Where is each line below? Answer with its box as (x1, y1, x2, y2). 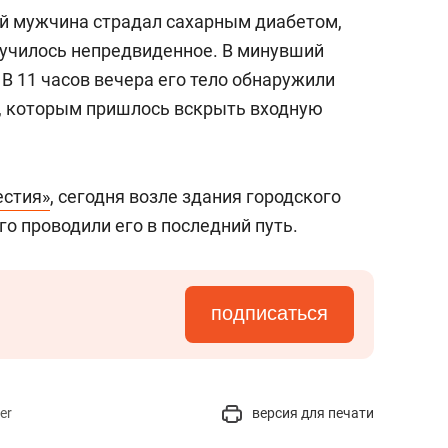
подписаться (211, 302, 328, 324)
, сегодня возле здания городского (50, 186, 341, 207)
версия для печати (249, 405, 374, 421)
